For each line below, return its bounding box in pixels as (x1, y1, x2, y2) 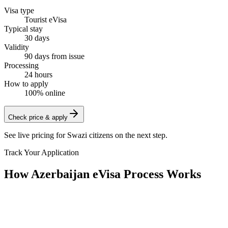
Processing (4, 61, 39, 70)
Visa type (4, 6, 34, 15)
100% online (24, 88, 65, 97)
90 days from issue (24, 51, 84, 61)
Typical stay (4, 24, 43, 33)
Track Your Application (4, 148, 79, 157)
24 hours (24, 70, 52, 79)
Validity (4, 42, 29, 51)
